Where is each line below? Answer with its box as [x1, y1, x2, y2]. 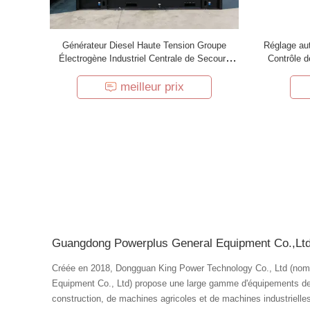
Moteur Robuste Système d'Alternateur [66, 66, 222, 77]
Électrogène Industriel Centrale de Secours [58, 53, 230, 64]
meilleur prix [120, 80, 184, 93]
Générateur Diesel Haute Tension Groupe [62, 40, 226, 51]
